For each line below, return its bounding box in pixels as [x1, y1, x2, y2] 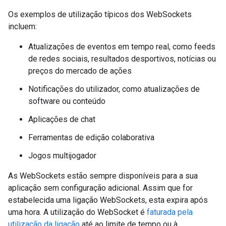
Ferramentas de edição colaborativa [28, 133, 154, 142]
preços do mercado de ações [28, 66, 132, 76]
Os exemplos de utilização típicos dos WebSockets [8, 10, 192, 19]
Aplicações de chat [28, 115, 95, 124]
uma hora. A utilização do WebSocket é [8, 207, 147, 217]
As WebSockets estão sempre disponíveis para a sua [8, 171, 198, 181]
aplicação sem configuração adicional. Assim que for [8, 183, 193, 193]
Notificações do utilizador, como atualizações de [28, 84, 200, 94]
